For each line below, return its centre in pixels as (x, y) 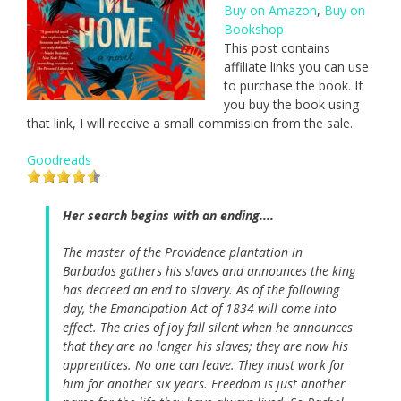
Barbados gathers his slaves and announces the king (209, 271)
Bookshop (254, 30)
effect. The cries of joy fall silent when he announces (208, 328)
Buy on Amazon (270, 11)
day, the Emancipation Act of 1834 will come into (200, 309)
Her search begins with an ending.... (168, 216)
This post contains (277, 48)
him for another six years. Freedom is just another (204, 384)
